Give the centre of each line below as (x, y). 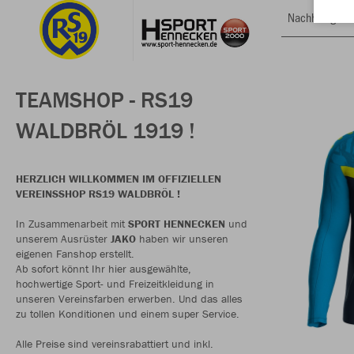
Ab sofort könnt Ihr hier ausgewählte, (104, 269)
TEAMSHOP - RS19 (104, 100)
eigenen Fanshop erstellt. (75, 254)
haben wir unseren (182, 239)
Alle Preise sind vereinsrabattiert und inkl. (115, 344)
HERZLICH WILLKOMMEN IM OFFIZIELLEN (119, 179)
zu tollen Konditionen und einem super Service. (128, 314)
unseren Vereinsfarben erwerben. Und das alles (129, 299)
